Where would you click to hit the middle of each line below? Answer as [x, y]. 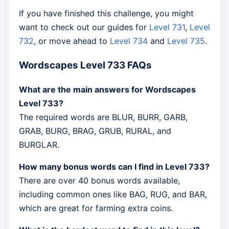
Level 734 [129, 41]
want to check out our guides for [84, 27]
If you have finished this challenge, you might [106, 13]
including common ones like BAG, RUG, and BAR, [113, 194]
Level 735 [186, 41]
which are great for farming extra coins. [96, 208]
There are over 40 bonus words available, [99, 181]
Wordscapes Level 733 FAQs [85, 65]
